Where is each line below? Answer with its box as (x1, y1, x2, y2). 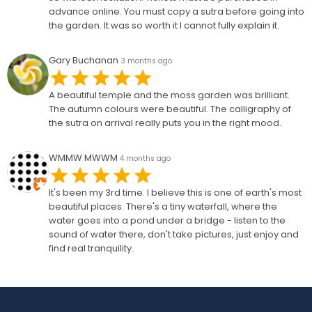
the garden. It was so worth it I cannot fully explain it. (49, 19, 279, 32)
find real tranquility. (49, 242, 134, 255)
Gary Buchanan (49, 54, 118, 67)
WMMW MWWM (49, 151, 118, 164)
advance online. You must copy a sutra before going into (49, 5, 304, 18)
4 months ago (120, 153, 171, 164)
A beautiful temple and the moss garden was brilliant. (49, 88, 290, 102)
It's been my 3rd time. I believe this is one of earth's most (49, 186, 302, 199)
